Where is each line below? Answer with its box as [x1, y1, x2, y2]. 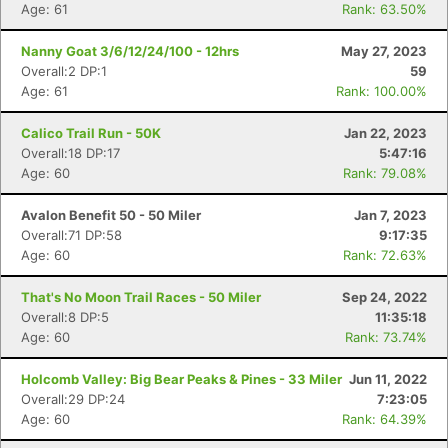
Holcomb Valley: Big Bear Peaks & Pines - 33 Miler [21, 371, 342, 387]
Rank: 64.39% [342, 411, 427, 427]
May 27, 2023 [341, 43, 427, 59]
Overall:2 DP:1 [21, 63, 107, 79]
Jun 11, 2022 [349, 371, 427, 387]
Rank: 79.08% [343, 165, 427, 181]
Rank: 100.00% [336, 83, 427, 99]
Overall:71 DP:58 [21, 227, 122, 243]
